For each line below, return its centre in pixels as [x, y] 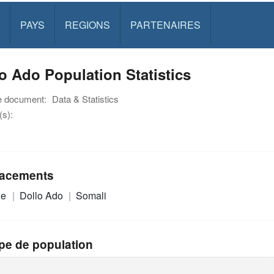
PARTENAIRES [165, 25]
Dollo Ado [42, 195]
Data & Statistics [85, 99]
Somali [91, 195]
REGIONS [87, 25]
